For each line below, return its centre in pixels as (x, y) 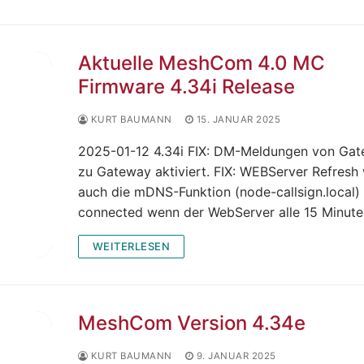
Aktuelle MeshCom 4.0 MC (201, 63)
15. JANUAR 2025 (238, 119)
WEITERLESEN (131, 246)
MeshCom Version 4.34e (191, 323)
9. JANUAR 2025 (236, 355)
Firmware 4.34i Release (186, 86)
